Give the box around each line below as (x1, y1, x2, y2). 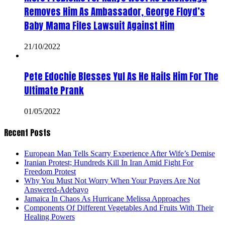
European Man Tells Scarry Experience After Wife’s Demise (24, 149, 215, 158)
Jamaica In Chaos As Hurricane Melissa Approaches (24, 194, 190, 203)
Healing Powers (24, 212, 75, 221)
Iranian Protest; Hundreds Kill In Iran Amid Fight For (24, 158, 193, 167)
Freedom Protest (24, 167, 76, 176)
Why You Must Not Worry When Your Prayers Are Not (24, 176, 200, 185)
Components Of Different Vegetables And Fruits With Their (24, 203, 213, 212)
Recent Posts (4, 127, 51, 139)
